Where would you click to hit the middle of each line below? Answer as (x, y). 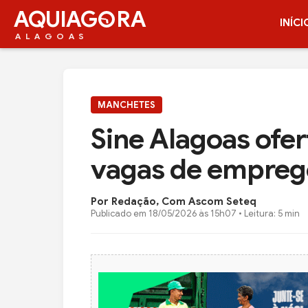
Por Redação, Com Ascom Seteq (174, 201)
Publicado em (120, 213)
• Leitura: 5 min (268, 213)
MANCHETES (126, 105)
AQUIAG (55, 19)
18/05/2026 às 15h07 (192, 213)
